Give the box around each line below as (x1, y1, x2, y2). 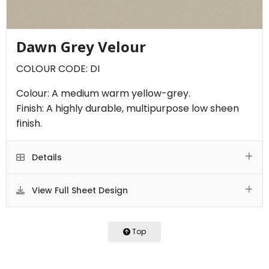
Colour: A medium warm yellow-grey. (16, 86, 190, 100)
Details (29, 151, 62, 163)
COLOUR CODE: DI (16, 61, 100, 76)
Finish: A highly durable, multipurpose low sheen (16, 101, 239, 115)
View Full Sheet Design (29, 184, 128, 196)
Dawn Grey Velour (16, 36, 146, 56)
